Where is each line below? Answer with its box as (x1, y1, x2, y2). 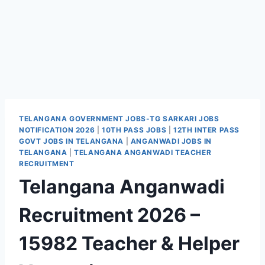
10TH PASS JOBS (101, 125, 167, 134)
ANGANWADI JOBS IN (130, 137, 212, 146)
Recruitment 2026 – (19, 203, 200, 227)
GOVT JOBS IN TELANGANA (19, 137, 124, 146)
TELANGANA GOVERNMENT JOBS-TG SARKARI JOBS (19, 114, 219, 123)
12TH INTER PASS (173, 125, 240, 134)
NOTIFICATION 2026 (19, 125, 95, 134)
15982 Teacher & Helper (19, 231, 240, 255)
